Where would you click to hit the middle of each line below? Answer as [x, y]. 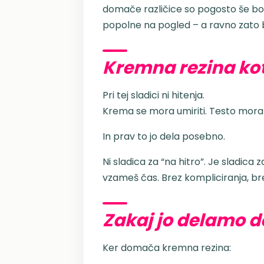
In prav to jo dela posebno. [164, 136]
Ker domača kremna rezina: [167, 248]
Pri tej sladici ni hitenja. [154, 95]
